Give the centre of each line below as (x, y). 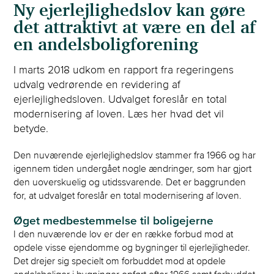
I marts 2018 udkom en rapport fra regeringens (124, 69)
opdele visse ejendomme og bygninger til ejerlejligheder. (132, 247)
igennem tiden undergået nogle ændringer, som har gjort (133, 168)
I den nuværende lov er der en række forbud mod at (124, 233)
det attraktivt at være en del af (135, 28)
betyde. (31, 128)
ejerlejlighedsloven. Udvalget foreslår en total (120, 99)
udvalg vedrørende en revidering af (97, 84)
